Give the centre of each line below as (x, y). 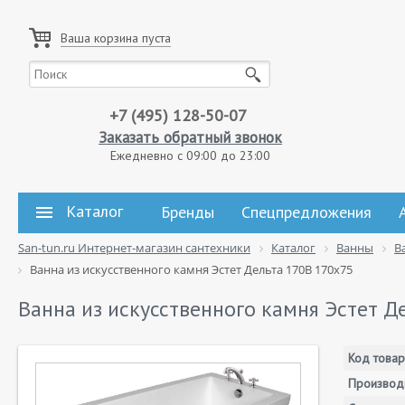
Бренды (188, 212)
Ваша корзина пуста (116, 38)
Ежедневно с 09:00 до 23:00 (190, 155)
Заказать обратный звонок (190, 137)
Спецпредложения (306, 212)
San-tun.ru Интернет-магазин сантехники (134, 248)
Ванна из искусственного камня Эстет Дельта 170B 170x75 (191, 269)
